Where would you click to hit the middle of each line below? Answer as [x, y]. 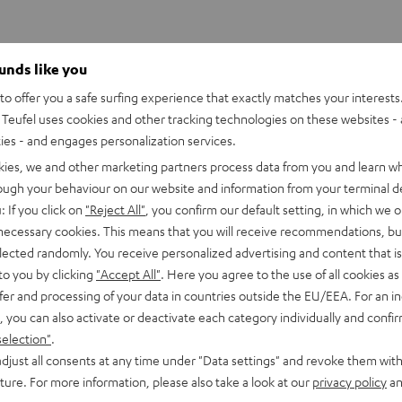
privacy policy [350, 381]
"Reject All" [115, 209]
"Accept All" [128, 274]
